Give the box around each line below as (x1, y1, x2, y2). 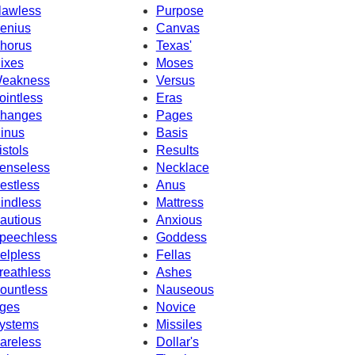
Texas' (155, 38, 192, 52)
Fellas (155, 247, 191, 261)
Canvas (155, 21, 200, 35)
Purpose (155, 3, 204, 17)
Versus (155, 73, 195, 87)
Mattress (155, 195, 204, 209)
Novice (155, 300, 196, 314)
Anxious (155, 212, 202, 227)
